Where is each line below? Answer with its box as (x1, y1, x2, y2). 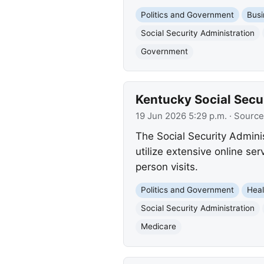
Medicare (140, 222, 176, 232)
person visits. (135, 160, 198, 173)
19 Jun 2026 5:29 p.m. (135, 111, 227, 122)
